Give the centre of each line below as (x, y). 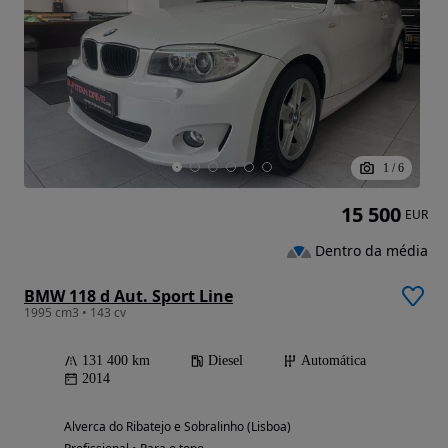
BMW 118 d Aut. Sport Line (128, 295)
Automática (333, 360)
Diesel (225, 360)
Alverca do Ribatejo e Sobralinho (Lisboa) (177, 426)
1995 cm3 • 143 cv (75, 312)
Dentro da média (371, 251)
